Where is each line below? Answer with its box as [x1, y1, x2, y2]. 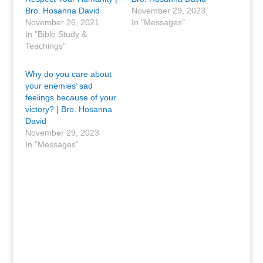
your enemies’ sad [25, 81, 93, 90]
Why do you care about [25, 69, 112, 79]
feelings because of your [25, 93, 116, 102]
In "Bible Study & [25, 29, 87, 39]
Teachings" [25, 41, 66, 50]
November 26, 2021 [25, 18, 99, 27]
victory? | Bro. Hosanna [25, 104, 112, 114]
